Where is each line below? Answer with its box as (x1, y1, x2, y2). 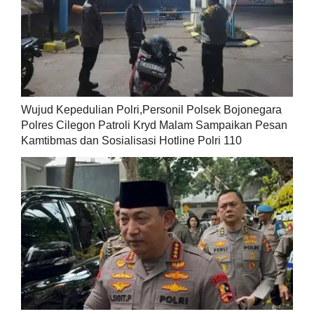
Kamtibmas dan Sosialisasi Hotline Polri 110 (20, 134, 242, 146)
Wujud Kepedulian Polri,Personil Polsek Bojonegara (20, 103, 282, 116)
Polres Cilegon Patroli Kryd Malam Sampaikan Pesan (20, 118, 287, 131)
